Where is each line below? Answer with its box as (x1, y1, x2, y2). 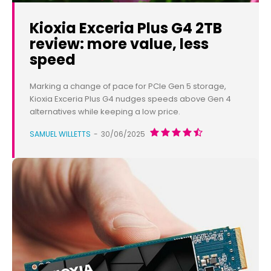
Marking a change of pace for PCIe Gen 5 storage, (30, 80, 226, 93)
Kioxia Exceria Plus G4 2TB (30, 18, 222, 39)
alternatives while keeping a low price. (30, 106, 180, 118)
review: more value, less (30, 34, 209, 54)
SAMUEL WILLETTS (30, 129, 91, 140)
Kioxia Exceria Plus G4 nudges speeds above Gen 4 (30, 93, 231, 105)
